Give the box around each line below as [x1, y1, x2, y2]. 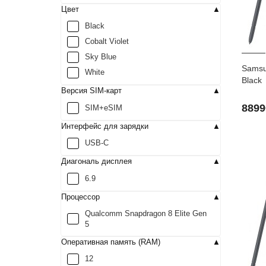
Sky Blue [84, 52, 116, 62]
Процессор [61, 192, 100, 201]
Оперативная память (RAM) [61, 237, 160, 246]
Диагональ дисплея [61, 157, 132, 166]
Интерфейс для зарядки [61, 121, 148, 131]
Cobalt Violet [84, 37, 129, 46]
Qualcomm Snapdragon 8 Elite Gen [84, 208, 207, 218]
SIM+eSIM [84, 103, 122, 112]
